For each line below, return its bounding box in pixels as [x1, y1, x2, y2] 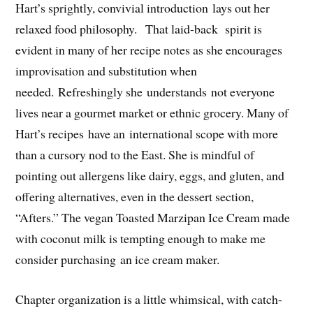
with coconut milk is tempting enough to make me [15, 230, 266, 247]
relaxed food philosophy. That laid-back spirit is [15, 20, 263, 38]
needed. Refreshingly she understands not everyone [15, 83, 275, 101]
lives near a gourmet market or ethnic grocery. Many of [15, 104, 289, 122]
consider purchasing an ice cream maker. [15, 251, 220, 268]
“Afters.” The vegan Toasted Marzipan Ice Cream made [15, 209, 291, 226]
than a [15, 146, 49, 163]
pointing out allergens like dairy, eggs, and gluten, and [15, 167, 285, 184]
